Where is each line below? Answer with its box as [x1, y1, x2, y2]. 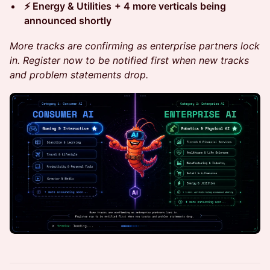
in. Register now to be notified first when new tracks [10, 54, 249, 67]
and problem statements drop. [10, 69, 148, 81]
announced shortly [24, 14, 111, 27]
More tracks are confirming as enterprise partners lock [10, 40, 260, 52]
